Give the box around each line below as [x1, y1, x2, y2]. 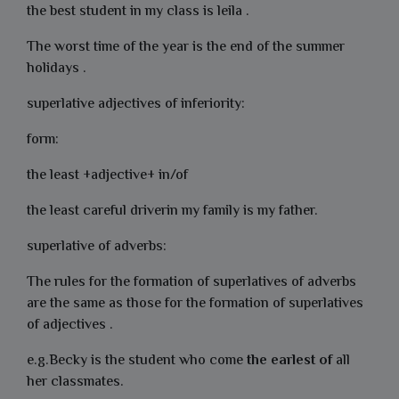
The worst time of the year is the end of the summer [27, 37, 345, 59]
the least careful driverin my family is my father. [27, 200, 318, 223]
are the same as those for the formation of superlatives [27, 293, 363, 315]
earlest [271, 350, 315, 372]
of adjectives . [27, 314, 113, 337]
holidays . [27, 58, 86, 80]
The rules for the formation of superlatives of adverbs [27, 272, 356, 294]
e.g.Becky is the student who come [27, 350, 247, 372]
